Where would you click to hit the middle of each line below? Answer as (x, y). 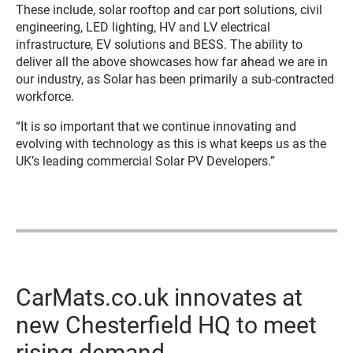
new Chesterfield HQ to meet (166, 325)
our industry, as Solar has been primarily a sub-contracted (175, 80)
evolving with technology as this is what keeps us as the (171, 144)
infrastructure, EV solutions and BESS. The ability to (159, 45)
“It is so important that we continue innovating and (156, 127)
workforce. (45, 97)
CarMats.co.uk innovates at (159, 298)
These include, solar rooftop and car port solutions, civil (169, 10)
